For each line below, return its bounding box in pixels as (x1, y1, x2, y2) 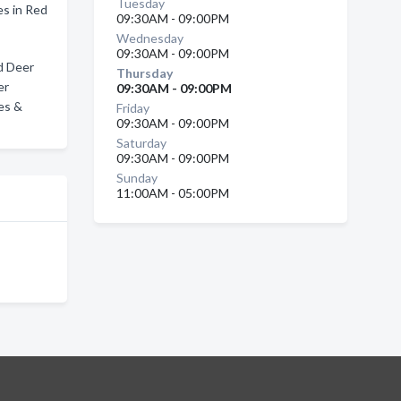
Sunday (115, 170, 158, 185)
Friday (115, 100, 149, 115)
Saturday (115, 135, 166, 150)
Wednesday (115, 30, 183, 46)
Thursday (115, 65, 173, 81)
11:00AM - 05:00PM (115, 185, 229, 200)
